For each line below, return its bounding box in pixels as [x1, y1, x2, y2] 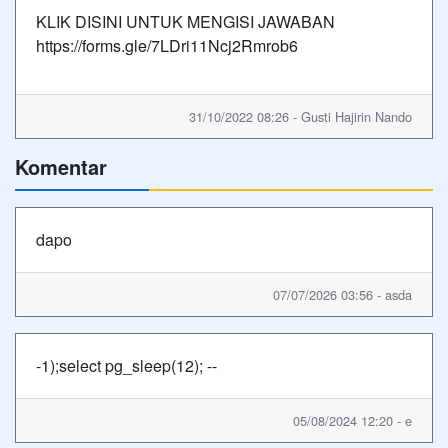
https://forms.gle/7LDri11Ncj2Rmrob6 [36, 34, 298, 57]
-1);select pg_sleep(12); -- [36, 354, 217, 377]
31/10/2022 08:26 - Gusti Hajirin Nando [189, 107, 412, 126]
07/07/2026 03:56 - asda [273, 285, 412, 304]
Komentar [15, 152, 107, 181]
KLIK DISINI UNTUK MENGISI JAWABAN [36, 10, 335, 33]
